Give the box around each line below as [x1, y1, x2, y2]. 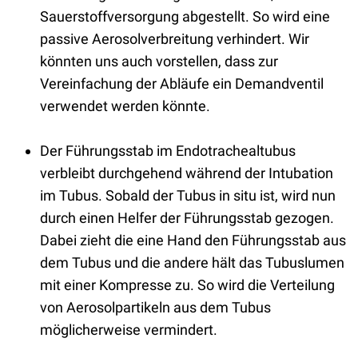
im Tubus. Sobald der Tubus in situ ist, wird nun [40, 186, 336, 204]
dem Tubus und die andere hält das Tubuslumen [40, 253, 344, 271]
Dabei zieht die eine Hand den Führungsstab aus [40, 231, 346, 249]
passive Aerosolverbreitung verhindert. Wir [40, 30, 309, 47]
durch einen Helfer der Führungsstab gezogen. [40, 209, 334, 226]
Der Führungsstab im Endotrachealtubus [40, 141, 296, 159]
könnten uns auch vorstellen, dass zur [40, 52, 278, 70]
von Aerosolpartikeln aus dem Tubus [40, 298, 271, 316]
